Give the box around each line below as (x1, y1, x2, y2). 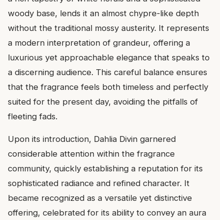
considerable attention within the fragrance (8, 148, 175, 159)
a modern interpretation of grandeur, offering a (8, 37, 190, 48)
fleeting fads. (8, 111, 57, 121)
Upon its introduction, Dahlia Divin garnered (8, 134, 176, 144)
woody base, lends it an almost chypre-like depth (8, 8, 199, 18)
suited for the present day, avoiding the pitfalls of (8, 96, 198, 107)
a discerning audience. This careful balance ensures (8, 67, 207, 77)
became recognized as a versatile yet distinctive (8, 192, 192, 203)
